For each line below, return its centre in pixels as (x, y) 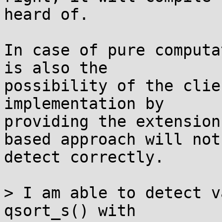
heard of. (46, 14)
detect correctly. (84, 157)
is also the (56, 68)
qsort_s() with (70, 211)
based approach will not (112, 139)
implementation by (84, 104)
